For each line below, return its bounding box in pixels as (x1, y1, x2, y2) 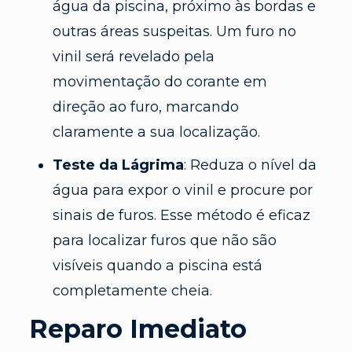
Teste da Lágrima (52, 156, 184, 174)
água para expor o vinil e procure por (52, 181, 313, 199)
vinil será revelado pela (52, 47, 214, 65)
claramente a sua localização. (52, 123, 260, 141)
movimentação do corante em (52, 72, 267, 90)
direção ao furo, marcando (52, 97, 239, 115)
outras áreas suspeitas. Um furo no (52, 22, 296, 40)
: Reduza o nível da (183, 156, 317, 174)
